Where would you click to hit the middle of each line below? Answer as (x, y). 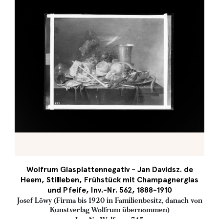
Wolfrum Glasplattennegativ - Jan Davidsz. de (109, 169)
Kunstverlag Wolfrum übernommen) (109, 210)
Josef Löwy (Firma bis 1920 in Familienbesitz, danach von (109, 200)
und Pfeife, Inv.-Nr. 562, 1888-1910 (109, 190)
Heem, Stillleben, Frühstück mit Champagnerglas (109, 180)
